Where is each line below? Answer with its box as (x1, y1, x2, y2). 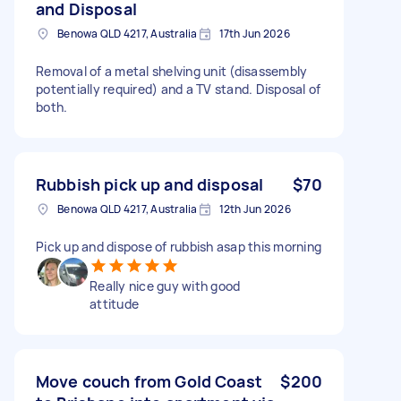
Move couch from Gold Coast (36, 370, 262, 392)
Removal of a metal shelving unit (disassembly (36, 62, 308, 80)
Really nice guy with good (90, 277, 241, 294)
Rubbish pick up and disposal (36, 173, 264, 195)
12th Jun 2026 (218, 200, 291, 217)
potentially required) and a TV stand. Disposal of (36, 80, 321, 98)
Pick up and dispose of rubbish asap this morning (36, 237, 321, 255)
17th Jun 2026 (218, 25, 290, 41)
